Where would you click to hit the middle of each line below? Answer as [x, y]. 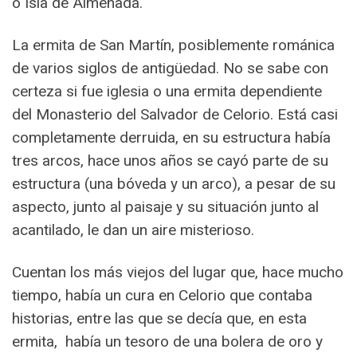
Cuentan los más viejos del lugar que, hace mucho [178, 273]
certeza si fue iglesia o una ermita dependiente [167, 92]
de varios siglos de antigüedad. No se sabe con [170, 69]
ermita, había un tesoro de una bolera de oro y [167, 342]
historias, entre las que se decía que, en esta [159, 319]
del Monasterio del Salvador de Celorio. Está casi [175, 115]
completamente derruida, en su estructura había [171, 138]
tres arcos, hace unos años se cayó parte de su [170, 161]
